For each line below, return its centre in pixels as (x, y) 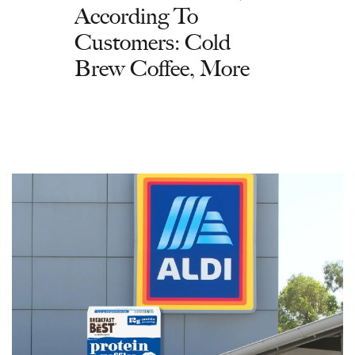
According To (136, 15)
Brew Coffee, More (162, 68)
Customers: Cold (153, 42)
